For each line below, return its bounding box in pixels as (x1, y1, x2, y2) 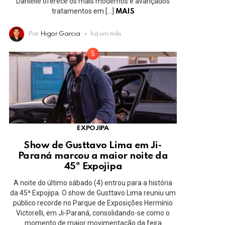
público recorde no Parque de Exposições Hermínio (13, 199, 173, 207)
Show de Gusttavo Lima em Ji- (24, 140, 162, 150)
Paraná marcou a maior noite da (18, 151, 168, 161)
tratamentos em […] (51, 7, 116, 15)
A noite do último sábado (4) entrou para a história (14, 179, 172, 187)
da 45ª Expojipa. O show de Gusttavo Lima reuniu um (10, 189, 176, 197)
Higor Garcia (40, 30, 80, 37)
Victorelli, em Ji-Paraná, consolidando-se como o (16, 209, 170, 217)
